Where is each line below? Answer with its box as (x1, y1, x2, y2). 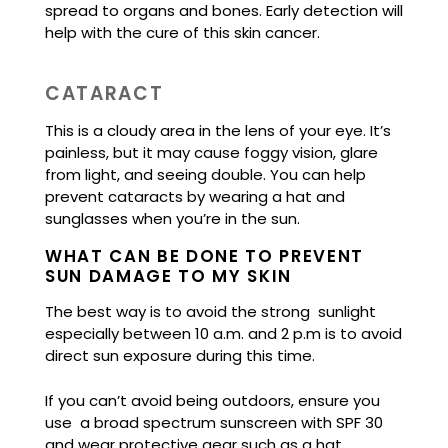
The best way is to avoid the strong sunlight (45, 301, 376, 323)
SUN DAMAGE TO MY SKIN (45, 264, 293, 289)
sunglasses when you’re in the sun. (45, 207, 300, 229)
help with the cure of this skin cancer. (45, 21, 320, 43)
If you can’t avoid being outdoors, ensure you (45, 389, 380, 411)
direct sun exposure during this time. (45, 345, 315, 367)
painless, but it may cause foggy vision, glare (45, 141, 378, 163)
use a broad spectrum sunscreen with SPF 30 (45, 411, 383, 433)
